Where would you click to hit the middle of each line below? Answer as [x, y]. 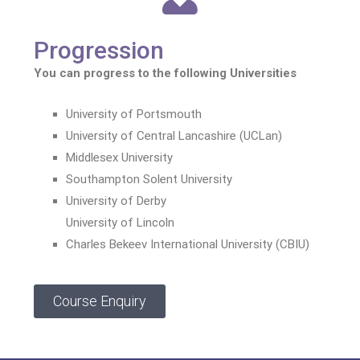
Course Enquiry [100, 301]
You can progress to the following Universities [165, 74]
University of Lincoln [120, 223]
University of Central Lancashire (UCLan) [174, 136]
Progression [99, 51]
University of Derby [116, 201]
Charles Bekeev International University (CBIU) [188, 245]
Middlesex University [119, 158]
